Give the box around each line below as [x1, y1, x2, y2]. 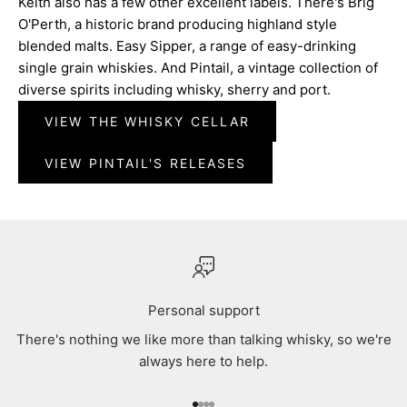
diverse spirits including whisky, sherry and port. [18, 80, 331, 98]
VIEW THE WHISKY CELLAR [45, 114, 251, 130]
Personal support [147, 302, 260, 320]
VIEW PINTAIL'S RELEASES [45, 154, 247, 171]
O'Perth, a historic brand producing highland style [18, 15, 337, 33]
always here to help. [139, 352, 268, 371]
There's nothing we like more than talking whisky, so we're [15, 331, 392, 349]
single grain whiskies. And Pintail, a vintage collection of [18, 58, 378, 76]
